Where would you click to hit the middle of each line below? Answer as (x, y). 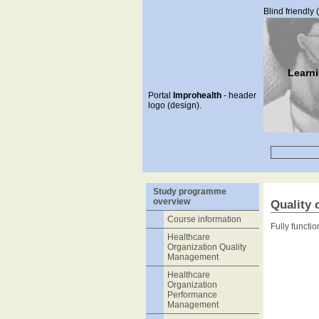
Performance (192, 295)
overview (171, 202)
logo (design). (174, 105)
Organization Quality (206, 247)
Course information (204, 219)
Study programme (189, 192)
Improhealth (197, 95)
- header (239, 95)
